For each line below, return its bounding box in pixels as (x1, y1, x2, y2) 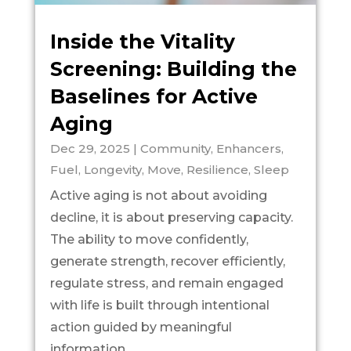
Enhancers (215, 140, 281, 156)
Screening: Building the (49, 56, 297, 81)
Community (139, 140, 211, 156)
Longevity (83, 161, 142, 177)
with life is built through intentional (49, 297, 270, 313)
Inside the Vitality (49, 29, 235, 53)
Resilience (186, 161, 248, 177)
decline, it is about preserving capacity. (49, 209, 293, 225)
